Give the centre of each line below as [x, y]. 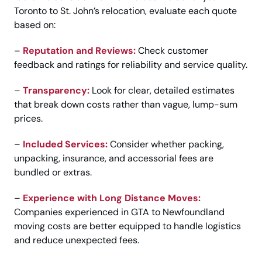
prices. [28, 119]
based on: [35, 25]
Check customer [172, 51]
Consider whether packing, [166, 144]
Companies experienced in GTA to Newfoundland [119, 212]
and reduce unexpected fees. [77, 240]
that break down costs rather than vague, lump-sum [126, 105]
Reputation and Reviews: [79, 51]
